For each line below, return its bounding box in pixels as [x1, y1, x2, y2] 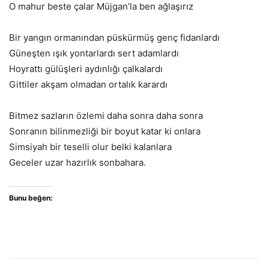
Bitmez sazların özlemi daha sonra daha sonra [9, 110, 203, 122]
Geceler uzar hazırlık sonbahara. [9, 157, 146, 169]
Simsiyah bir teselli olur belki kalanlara [9, 141, 172, 153]
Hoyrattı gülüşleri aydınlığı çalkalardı [9, 63, 163, 75]
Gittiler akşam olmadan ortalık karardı [9, 79, 168, 91]
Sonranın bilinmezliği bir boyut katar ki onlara [9, 125, 201, 138]
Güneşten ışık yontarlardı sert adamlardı [9, 47, 179, 59]
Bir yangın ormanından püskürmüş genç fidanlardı [9, 32, 220, 44]
